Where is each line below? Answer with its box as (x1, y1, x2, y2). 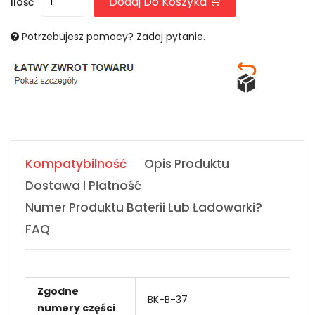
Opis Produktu (144, 155, 229, 172)
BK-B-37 (148, 292, 188, 307)
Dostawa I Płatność (25, 176, 141, 194)
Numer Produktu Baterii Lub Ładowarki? (25, 198, 262, 216)
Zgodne (37, 283, 79, 298)
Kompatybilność (25, 155, 127, 172)
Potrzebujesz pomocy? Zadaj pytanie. (22, 29, 205, 44)
